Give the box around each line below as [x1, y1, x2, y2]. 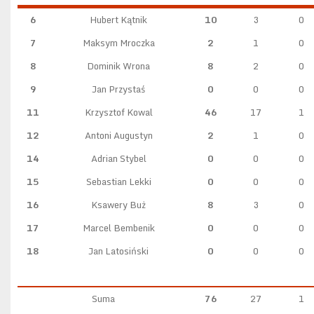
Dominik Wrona [87, 58, 150, 74]
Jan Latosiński [88, 243, 149, 259]
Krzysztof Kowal [84, 104, 153, 120]
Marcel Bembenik [82, 220, 155, 235]
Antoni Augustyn [84, 128, 153, 143]
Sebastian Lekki [86, 174, 151, 189]
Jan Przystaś [92, 81, 145, 97]
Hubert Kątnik [90, 12, 147, 27]
